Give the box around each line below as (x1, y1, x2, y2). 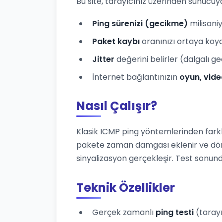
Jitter (92, 54, 114, 65)
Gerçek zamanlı (92, 207, 156, 219)
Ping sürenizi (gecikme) (92, 18, 188, 30)
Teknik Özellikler (76, 179, 175, 196)
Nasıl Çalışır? (76, 98, 157, 114)
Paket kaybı (92, 36, 140, 48)
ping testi (156, 207, 194, 219)
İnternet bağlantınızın (92, 71, 179, 83)
